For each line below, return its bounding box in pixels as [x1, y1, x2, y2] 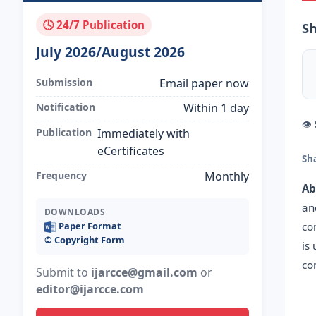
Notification [35, 100, 95, 114]
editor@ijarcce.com [35, 281, 144, 298]
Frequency [35, 168, 87, 182]
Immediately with [97, 125, 190, 141]
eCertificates [97, 142, 164, 159]
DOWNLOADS [44, 206, 106, 219]
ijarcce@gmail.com [90, 265, 197, 281]
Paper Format [58, 219, 121, 233]
